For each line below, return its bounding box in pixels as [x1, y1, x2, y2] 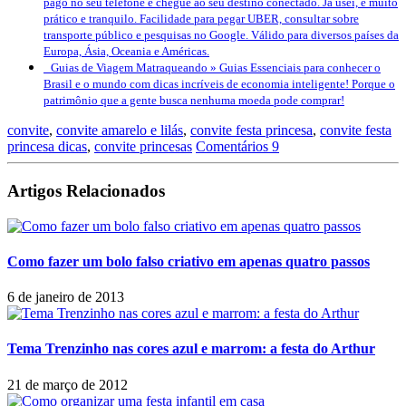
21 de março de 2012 [7, 376, 128, 392]
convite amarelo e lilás [56, 122, 183, 139]
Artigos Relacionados [7, 180, 165, 200]
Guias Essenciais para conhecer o [219, 61, 381, 75]
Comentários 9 [196, 139, 279, 155]
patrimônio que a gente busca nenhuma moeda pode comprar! [43, 93, 344, 108]
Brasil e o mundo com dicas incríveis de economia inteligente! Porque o [43, 77, 395, 92]
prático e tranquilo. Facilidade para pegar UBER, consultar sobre [43, 12, 359, 26]
